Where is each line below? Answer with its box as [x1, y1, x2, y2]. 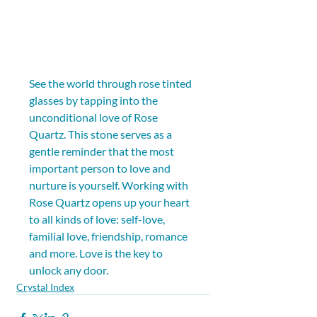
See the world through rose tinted [29, 76, 194, 90]
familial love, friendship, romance [29, 229, 190, 243]
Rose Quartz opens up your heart [29, 195, 192, 209]
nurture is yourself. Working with [29, 178, 190, 192]
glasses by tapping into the [29, 93, 160, 107]
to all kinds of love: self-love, [29, 212, 167, 226]
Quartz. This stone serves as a [29, 127, 174, 141]
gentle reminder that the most [29, 144, 176, 158]
